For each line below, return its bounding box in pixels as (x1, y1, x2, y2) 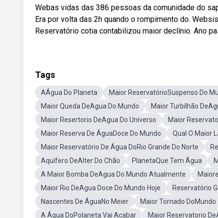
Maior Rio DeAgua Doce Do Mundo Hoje (41, 184, 161, 192)
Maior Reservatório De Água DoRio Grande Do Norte (41, 143, 199, 151)
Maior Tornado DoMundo (140, 198, 216, 205)
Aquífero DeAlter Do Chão (41, 157, 120, 164)
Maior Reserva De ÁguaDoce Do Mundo (41, 129, 161, 137)
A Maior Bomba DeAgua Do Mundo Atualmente (41, 170, 186, 178)
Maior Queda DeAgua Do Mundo (41, 102, 139, 110)
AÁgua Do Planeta (41, 89, 97, 96)
